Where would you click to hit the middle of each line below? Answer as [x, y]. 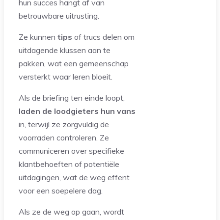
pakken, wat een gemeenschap [74, 63]
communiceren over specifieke [71, 151]
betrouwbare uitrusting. [59, 15]
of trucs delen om [103, 37]
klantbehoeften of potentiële [69, 164]
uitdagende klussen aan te [65, 50]
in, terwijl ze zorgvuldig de [64, 124]
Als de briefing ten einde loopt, [72, 97]
